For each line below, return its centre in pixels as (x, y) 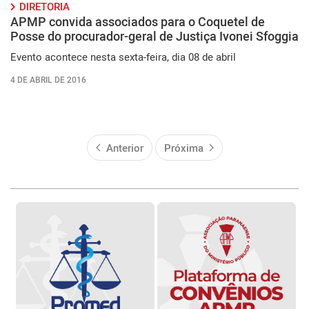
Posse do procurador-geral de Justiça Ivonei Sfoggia (154, 36)
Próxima (183, 148)
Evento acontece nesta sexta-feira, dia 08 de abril (123, 57)
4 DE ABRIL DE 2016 (48, 79)
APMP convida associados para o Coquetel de (138, 21)
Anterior (124, 148)
